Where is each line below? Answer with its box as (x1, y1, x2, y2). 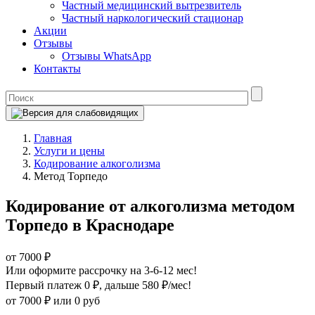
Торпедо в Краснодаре (6, 215, 174, 234)
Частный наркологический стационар (62, 12, 243, 24)
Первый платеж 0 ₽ (6, 278, 99, 291)
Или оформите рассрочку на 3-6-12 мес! (6, 264, 197, 276)
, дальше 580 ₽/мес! (99, 278, 191, 291)
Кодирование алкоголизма (34, 157, 160, 169)
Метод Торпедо (34, 170, 108, 182)
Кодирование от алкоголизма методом (6, 196, 295, 215)
